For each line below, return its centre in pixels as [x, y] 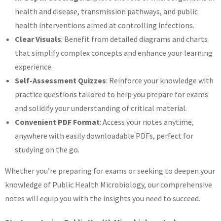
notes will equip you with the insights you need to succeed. [103, 199]
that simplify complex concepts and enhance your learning [114, 53]
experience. [34, 67]
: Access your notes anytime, [147, 122]
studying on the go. [47, 150]
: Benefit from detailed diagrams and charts [134, 39]
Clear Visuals [38, 39]
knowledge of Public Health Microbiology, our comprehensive [109, 185]
